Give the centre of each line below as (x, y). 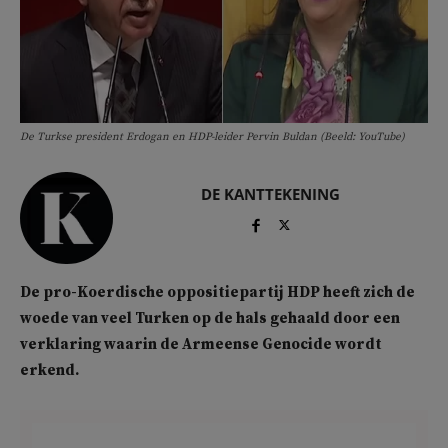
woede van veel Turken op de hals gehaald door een (210, 319)
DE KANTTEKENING (270, 193)
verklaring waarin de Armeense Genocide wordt (201, 345)
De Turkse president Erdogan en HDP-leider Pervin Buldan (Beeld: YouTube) (212, 136)
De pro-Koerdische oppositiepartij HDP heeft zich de (217, 293)
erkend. (49, 371)
